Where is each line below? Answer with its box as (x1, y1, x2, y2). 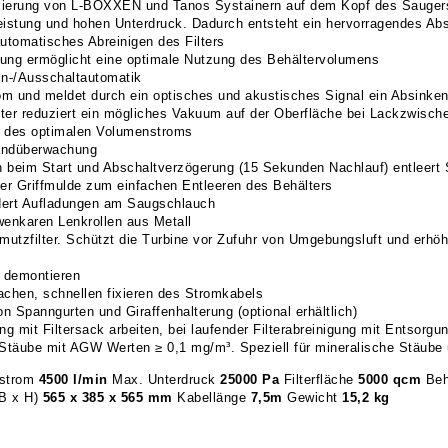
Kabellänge (172, 390, 251, 405)
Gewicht (287, 390, 342, 405)
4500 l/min (38, 372, 108, 387)
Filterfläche (279, 372, 358, 387)
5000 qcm (358, 372, 421, 387)
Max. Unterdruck (107, 372, 220, 387)
